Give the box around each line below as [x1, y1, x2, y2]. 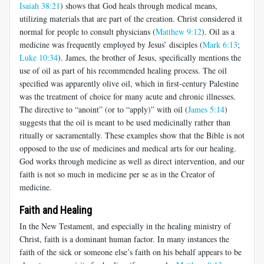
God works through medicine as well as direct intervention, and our [19, 156, 245, 167]
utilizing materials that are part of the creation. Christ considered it [19, 13, 242, 25]
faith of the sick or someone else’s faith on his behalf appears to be [19, 246, 242, 258]
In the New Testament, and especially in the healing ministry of [19, 220, 231, 232]
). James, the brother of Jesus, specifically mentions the [58, 52, 241, 64]
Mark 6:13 [203, 39, 237, 51]
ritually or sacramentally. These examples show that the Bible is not [19, 130, 245, 141]
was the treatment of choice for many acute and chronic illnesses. [19, 91, 236, 103]
